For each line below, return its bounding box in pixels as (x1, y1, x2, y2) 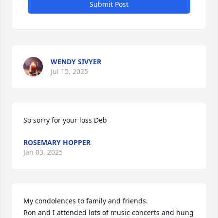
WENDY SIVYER (51, 57, 101, 66)
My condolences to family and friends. (23, 196, 150, 205)
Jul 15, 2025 (51, 67, 88, 76)
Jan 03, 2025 (23, 147, 63, 157)
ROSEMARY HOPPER (23, 138, 91, 147)
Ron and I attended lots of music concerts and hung (23, 208, 194, 217)
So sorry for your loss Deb (23, 115, 107, 125)
